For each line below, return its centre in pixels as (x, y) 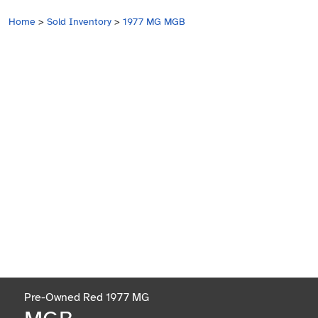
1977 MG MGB (154, 22)
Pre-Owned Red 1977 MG (87, 297)
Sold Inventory (79, 22)
